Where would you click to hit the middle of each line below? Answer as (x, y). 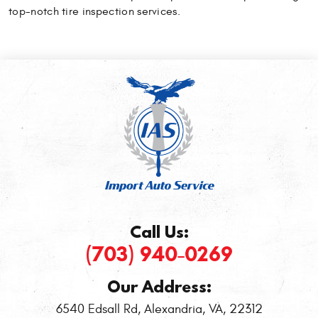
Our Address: (159, 286)
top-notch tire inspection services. (95, 12)
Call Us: (159, 232)
